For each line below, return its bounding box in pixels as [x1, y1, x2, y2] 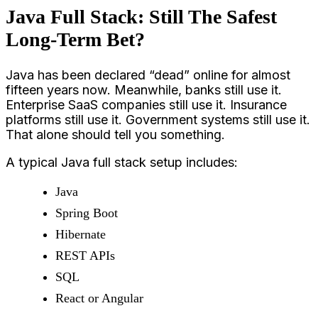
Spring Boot [55, 205, 118, 220]
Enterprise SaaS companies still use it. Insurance [6, 97, 287, 112]
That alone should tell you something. [6, 126, 225, 142]
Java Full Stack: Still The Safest [6, 5, 277, 28]
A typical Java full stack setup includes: [6, 154, 238, 170]
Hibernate [55, 226, 106, 241]
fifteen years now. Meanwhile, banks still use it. [6, 82, 282, 97]
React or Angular [55, 290, 143, 305]
